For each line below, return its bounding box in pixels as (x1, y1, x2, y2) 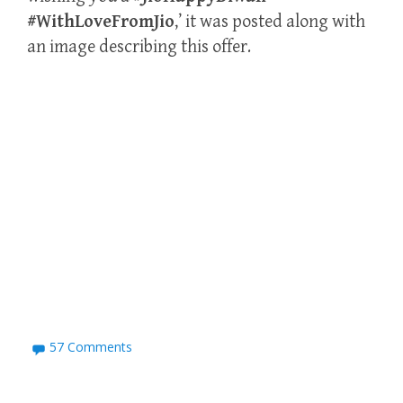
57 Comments (49, 338, 133, 356)
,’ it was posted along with (175, 12, 365, 33)
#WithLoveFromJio (27, 12, 175, 33)
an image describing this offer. (27, 37, 251, 58)
